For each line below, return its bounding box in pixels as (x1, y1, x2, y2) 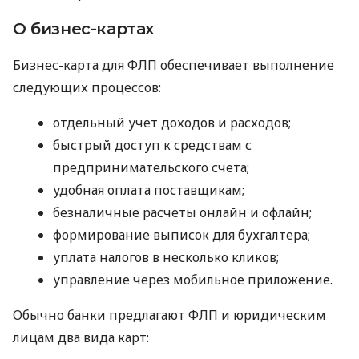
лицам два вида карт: (13, 328, 149, 346)
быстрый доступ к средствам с (53, 135, 252, 154)
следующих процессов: (13, 78, 161, 96)
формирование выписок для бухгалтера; (53, 225, 310, 244)
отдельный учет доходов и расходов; (53, 113, 291, 131)
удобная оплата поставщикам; (53, 180, 244, 199)
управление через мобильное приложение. (53, 270, 333, 288)
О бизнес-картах (13, 18, 154, 38)
